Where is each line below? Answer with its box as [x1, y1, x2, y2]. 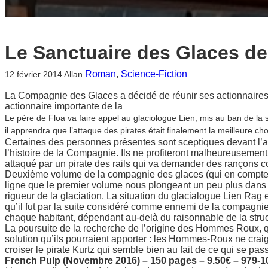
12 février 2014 [5, 69, 62, 79]
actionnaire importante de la [5, 100, 123, 111]
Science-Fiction [120, 68, 187, 79]
